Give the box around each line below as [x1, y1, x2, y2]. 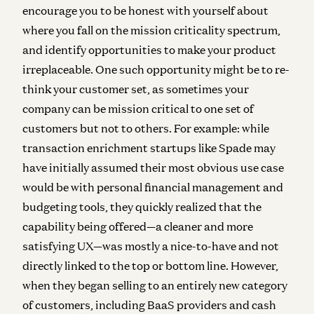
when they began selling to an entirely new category [22, 278, 287, 292]
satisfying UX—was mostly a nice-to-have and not [22, 238, 279, 253]
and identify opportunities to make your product [22, 42, 276, 57]
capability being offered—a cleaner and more [22, 219, 253, 233]
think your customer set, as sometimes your [22, 81, 249, 96]
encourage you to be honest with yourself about [22, 3, 268, 18]
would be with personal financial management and [22, 179, 283, 194]
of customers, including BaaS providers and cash [22, 297, 276, 312]
